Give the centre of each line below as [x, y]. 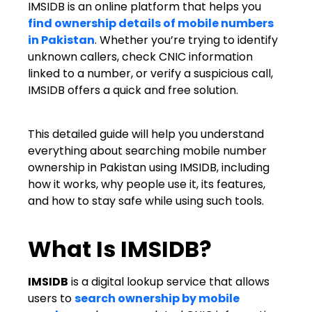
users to [51, 299]
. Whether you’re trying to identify [186, 40]
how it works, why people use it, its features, [147, 184]
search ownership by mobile [157, 299]
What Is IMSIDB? [120, 249]
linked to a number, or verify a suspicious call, [150, 74]
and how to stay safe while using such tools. [146, 201]
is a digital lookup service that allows [169, 282]
